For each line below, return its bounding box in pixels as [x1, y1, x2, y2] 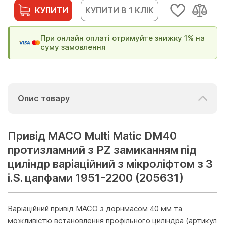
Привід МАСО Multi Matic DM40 [8, 129, 177, 142]
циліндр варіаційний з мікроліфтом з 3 [8, 157, 213, 170]
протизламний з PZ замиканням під [8, 143, 197, 156]
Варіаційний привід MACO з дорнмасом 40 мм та [8, 204, 182, 213]
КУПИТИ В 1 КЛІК [85, 5, 154, 15]
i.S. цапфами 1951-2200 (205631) [8, 171, 184, 184]
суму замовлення [40, 42, 106, 52]
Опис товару [18, 93, 70, 103]
